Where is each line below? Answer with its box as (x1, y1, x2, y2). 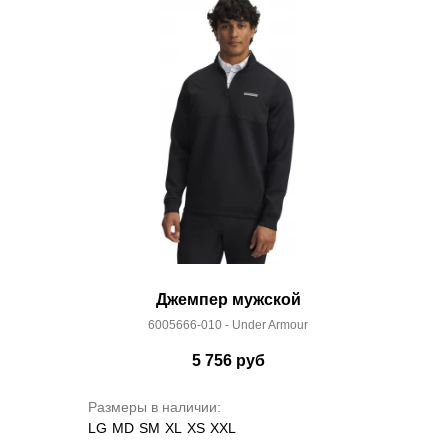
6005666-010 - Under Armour (148, 318, 308, 332)
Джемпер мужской (155, 291, 301, 308)
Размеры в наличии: (88, 399, 221, 415)
